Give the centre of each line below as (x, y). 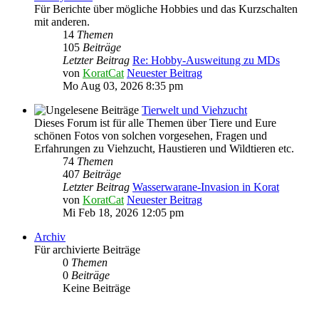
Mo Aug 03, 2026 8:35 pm (123, 86)
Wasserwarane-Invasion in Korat (206, 187)
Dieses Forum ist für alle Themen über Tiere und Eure (155, 123)
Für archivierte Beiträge (87, 250)
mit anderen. (62, 22)
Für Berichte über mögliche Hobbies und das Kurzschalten (166, 9)
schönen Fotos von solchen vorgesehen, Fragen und (151, 136)
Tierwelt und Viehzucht (194, 110)
